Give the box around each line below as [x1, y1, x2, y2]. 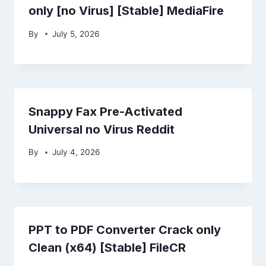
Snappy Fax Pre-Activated [28, 104, 182, 119]
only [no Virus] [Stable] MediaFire [28, 4, 224, 18]
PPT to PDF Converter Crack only [28, 223, 221, 237]
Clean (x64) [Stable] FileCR [28, 240, 186, 255]
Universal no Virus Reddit [28, 122, 175, 137]
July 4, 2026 [52, 147, 100, 157]
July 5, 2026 [52, 28, 100, 39]
